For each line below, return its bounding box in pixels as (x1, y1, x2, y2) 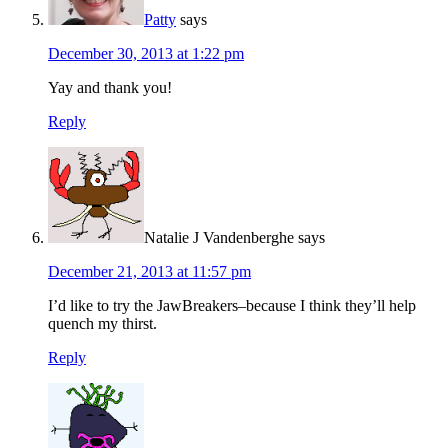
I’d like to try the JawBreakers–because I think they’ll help (48, 296, 416, 314)
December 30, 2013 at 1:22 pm (48, 44, 244, 62)
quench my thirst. (48, 314, 157, 332)
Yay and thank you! (48, 78, 172, 96)
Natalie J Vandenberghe (144, 228, 294, 246)
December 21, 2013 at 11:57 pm (48, 262, 251, 280)
